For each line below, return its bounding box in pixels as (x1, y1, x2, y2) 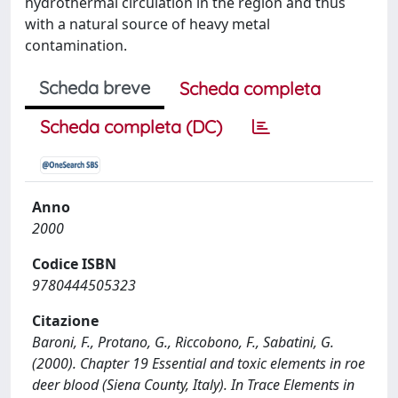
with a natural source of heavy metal (25, 14, 270, 34)
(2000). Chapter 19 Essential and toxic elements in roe (32, 354, 365, 373)
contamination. (25, 36, 127, 55)
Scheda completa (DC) (40, 115, 222, 138)
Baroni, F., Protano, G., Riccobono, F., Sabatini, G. (32, 332, 334, 352)
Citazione (32, 311, 99, 330)
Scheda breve (39, 76, 150, 99)
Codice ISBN (32, 254, 116, 274)
